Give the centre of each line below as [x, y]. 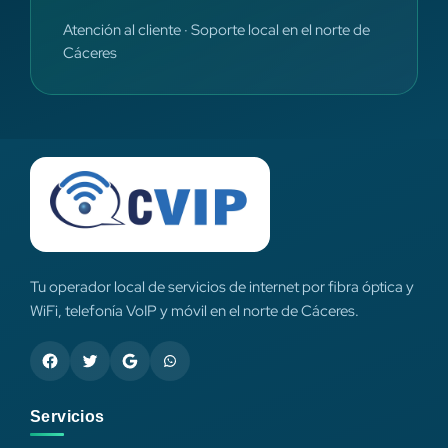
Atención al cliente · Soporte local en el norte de [216, 30]
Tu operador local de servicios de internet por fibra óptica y [222, 286]
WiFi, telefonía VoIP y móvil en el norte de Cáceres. [194, 310]
